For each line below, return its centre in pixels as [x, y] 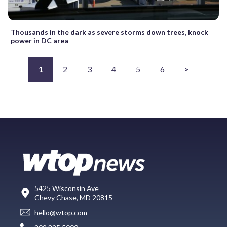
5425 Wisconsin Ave [67, 188]
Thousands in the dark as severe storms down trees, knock [109, 32]
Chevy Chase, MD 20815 [73, 197]
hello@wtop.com [61, 213]
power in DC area [40, 40]
